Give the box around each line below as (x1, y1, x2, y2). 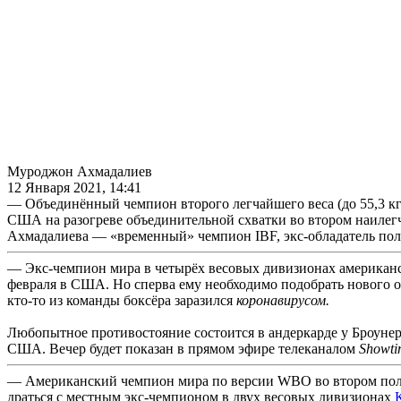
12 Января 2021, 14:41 (7, 179, 141, 195)
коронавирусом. (236, 292, 329, 308)
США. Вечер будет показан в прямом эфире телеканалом (7, 340, 359, 356)
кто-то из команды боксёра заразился (7, 292, 236, 308)
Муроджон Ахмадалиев (7, 163, 152, 179)
